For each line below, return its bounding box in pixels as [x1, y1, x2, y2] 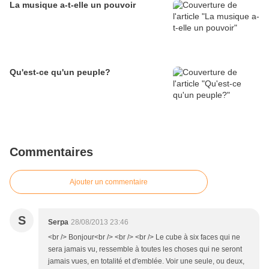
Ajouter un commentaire [70, 178, 148, 187]
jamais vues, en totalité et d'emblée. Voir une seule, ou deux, [48, 257, 244, 266]
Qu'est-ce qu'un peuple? [10, 67, 110, 77]
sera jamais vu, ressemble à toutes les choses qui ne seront [48, 245, 242, 254]
